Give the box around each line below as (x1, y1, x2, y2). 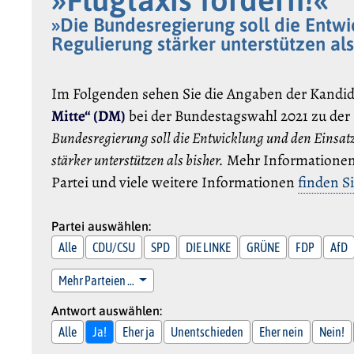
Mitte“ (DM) (51, 105, 126, 127)
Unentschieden (171, 324, 244, 339)
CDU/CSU (92, 239, 136, 254)
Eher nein (259, 324, 304, 339)
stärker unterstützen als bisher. (51, 149, 224, 171)
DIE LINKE (186, 239, 232, 254)
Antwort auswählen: (51, 303, 163, 318)
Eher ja (122, 324, 156, 339)
